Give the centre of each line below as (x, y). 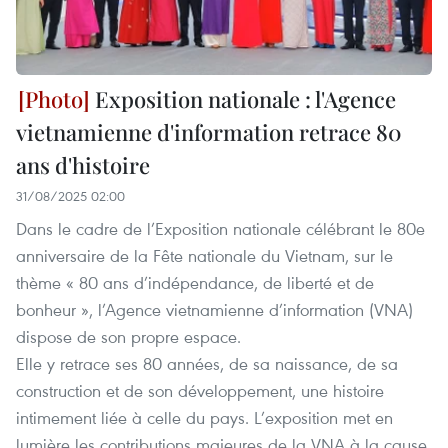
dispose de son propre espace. (128, 337)
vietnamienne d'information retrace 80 (209, 132)
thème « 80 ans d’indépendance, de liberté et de (195, 283)
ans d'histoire (83, 165)
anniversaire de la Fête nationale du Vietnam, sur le (204, 256)
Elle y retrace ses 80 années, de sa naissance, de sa (207, 364)
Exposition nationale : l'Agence (243, 99)
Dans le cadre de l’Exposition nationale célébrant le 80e (220, 229)
